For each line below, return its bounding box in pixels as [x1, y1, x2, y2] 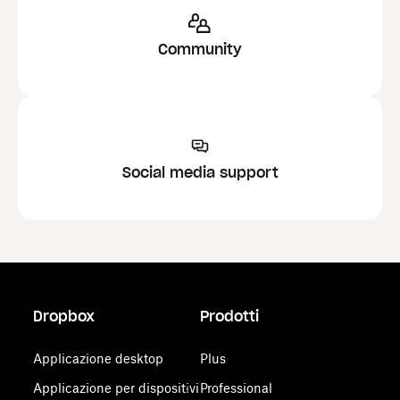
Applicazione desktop [33, 351, 164, 366]
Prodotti [199, 307, 259, 325]
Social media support [121, 163, 279, 181]
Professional [199, 380, 272, 396]
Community [158, 40, 242, 58]
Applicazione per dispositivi [33, 380, 200, 396]
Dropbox [33, 307, 96, 325]
